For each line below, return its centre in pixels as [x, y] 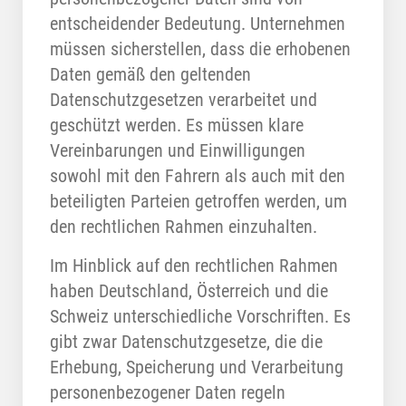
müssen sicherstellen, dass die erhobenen [200, 49]
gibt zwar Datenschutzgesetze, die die [186, 342]
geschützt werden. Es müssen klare [177, 126]
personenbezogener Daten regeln [168, 393]
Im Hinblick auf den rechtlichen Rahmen [194, 266]
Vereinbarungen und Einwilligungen [178, 151]
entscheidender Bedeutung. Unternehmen [198, 24]
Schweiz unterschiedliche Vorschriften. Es [200, 317]
